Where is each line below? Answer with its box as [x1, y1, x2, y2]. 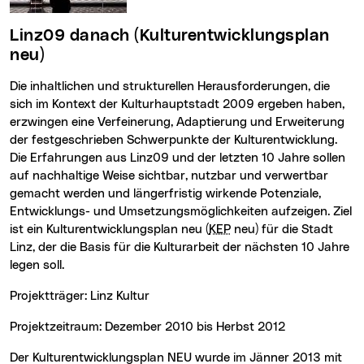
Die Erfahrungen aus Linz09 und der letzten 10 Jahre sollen [10, 151, 345, 164]
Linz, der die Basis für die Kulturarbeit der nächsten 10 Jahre [10, 240, 349, 253]
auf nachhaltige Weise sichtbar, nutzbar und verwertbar [10, 169, 328, 182]
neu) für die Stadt [231, 223, 333, 236]
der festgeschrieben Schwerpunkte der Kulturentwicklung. [10, 133, 337, 146]
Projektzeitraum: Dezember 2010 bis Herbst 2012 [17, 320, 285, 333]
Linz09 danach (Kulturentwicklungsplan [10, 27, 19, 44]
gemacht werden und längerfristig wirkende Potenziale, [10, 187, 321, 200]
